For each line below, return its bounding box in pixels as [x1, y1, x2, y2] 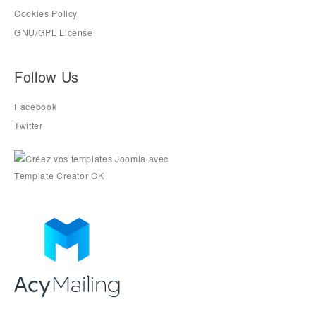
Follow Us [14, 66, 79, 87]
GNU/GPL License [14, 26, 93, 39]
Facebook [14, 99, 57, 113]
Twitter [14, 119, 43, 132]
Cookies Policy [14, 7, 78, 20]
